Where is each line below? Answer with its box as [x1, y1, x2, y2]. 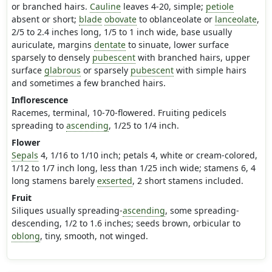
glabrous [44, 64, 81, 76]
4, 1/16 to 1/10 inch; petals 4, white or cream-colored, [38, 149, 257, 161]
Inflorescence [11, 94, 68, 106]
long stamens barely [11, 175, 97, 187]
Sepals [11, 149, 38, 161]
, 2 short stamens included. [132, 175, 243, 187]
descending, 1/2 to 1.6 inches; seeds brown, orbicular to [11, 217, 240, 229]
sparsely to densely [11, 52, 92, 64]
